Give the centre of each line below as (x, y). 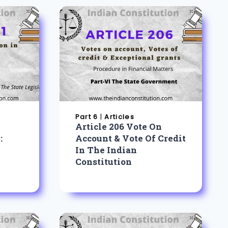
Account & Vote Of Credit (130, 138)
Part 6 (87, 117)
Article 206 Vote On (118, 126)
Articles (119, 117)
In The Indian (106, 150)
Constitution (103, 161)
